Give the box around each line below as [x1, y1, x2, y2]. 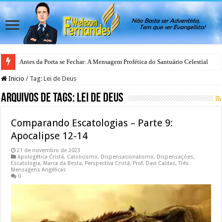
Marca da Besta [43, 160, 82, 166]
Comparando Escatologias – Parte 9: [11, 116, 173, 129]
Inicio [7, 74, 25, 82]
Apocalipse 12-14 [11, 129, 88, 142]
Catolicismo [67, 153, 98, 160]
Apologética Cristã [17, 153, 64, 160]
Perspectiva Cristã [85, 160, 130, 166]
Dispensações [157, 153, 194, 160]
